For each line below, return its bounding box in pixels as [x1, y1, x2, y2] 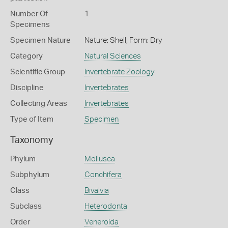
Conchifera [84, 171, 122, 179]
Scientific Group [10, 68, 65, 76]
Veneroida [84, 218, 119, 226]
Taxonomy [10, 136, 53, 145]
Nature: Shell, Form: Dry [84, 37, 162, 44]
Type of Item [10, 116, 53, 123]
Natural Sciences [84, 52, 141, 60]
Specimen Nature [10, 37, 71, 44]
